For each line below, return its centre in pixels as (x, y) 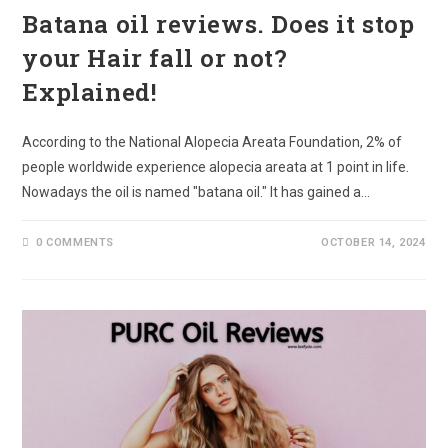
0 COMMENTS (75, 243)
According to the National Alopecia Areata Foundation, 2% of (212, 142)
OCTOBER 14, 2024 (373, 243)
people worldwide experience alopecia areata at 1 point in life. (216, 167)
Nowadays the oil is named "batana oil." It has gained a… (196, 192)
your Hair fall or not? (155, 58)
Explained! (89, 92)
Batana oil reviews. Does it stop (218, 24)
